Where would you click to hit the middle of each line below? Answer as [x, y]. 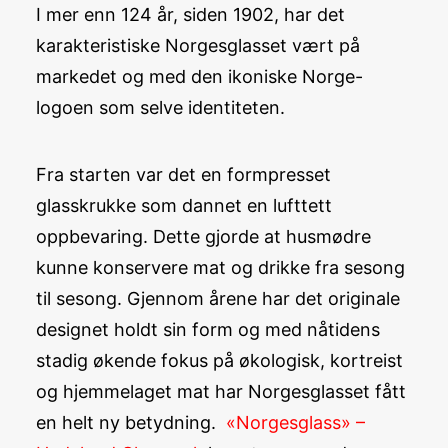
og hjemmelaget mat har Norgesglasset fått [221, 391]
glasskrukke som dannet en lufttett [184, 205]
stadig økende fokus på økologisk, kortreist [219, 360]
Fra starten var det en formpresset [183, 174]
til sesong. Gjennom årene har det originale [218, 298]
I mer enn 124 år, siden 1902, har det [190, 14]
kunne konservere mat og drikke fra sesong [220, 267]
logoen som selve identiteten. [160, 107]
